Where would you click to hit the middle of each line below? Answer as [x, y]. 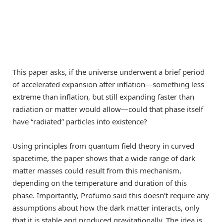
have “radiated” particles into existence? [80, 122]
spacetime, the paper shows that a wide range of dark [104, 158]
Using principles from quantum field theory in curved [103, 145]
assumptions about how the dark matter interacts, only [106, 207]
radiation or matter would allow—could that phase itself [108, 109]
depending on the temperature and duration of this [100, 183]
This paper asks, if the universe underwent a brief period [109, 72]
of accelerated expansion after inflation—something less [108, 84]
